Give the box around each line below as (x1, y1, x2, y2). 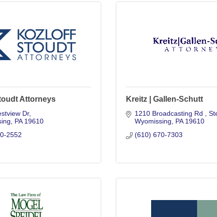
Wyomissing (134, 117, 171, 125)
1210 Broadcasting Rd (134, 109, 205, 117)
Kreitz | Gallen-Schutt (126, 95, 203, 103)
